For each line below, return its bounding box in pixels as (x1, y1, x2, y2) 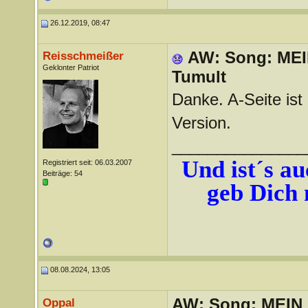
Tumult (171, 67, 226, 86)
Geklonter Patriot (42, 63, 99, 71)
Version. (171, 113, 231, 132)
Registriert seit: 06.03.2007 (42, 158, 132, 166)
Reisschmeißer (42, 49, 124, 63)
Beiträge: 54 (42, 169, 82, 177)
